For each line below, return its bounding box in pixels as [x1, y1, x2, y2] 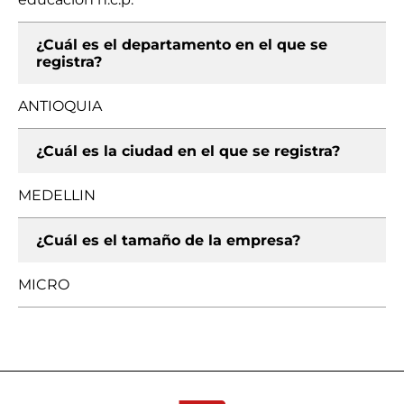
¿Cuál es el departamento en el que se [36, 36, 327, 53]
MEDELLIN [18, 187, 96, 204]
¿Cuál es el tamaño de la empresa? [36, 232, 300, 249]
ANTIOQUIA [18, 97, 102, 115]
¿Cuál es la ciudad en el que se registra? [36, 142, 340, 160]
